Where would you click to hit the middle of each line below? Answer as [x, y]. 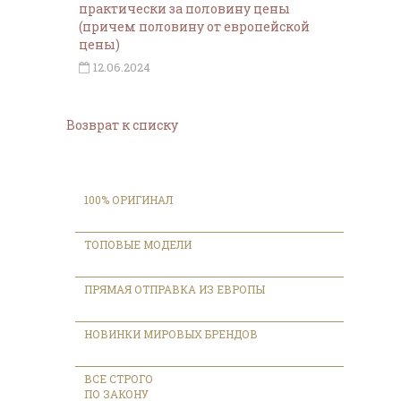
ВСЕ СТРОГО [119, 378]
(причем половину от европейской [194, 26]
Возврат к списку [122, 124]
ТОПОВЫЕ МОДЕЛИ [138, 244]
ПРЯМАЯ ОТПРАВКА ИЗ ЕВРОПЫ [175, 289]
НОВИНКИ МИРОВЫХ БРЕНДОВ [171, 333]
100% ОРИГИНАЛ [130, 199]
